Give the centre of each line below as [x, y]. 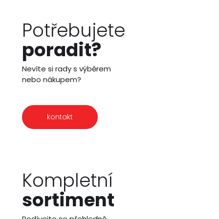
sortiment [68, 200]
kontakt [60, 117]
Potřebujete [74, 30]
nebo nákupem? [52, 79]
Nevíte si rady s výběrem [66, 68]
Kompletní [67, 180]
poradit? [62, 50]
